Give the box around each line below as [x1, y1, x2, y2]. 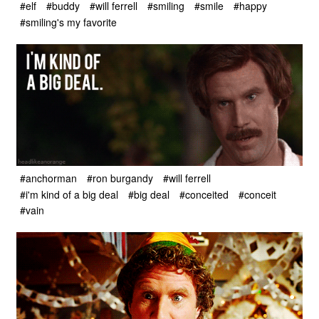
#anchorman [20, 171, 77, 186]
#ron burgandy [87, 171, 153, 186]
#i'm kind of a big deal [20, 187, 118, 202]
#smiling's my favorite [20, 14, 117, 29]
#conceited [179, 187, 229, 202]
